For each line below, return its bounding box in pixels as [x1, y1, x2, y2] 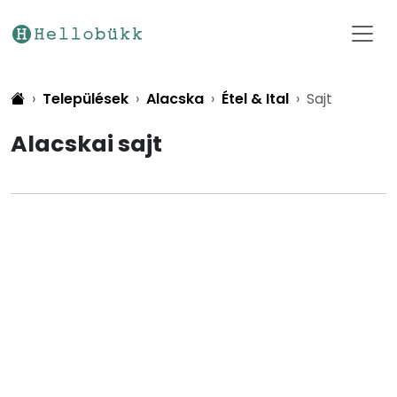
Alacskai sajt [11, 128, 162, 160]
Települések [43, 89, 128, 109]
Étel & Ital [222, 89, 289, 109]
